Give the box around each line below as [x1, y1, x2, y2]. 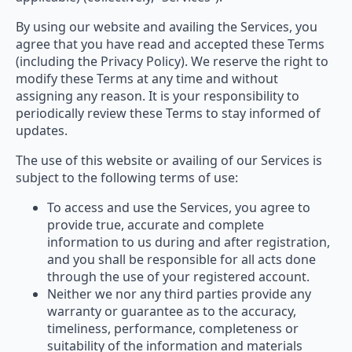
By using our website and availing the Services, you [16, 17, 317, 35]
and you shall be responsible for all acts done [47, 250, 316, 268]
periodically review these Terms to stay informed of [16, 104, 321, 122]
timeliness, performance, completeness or [47, 319, 299, 337]
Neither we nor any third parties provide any [47, 284, 311, 302]
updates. [16, 121, 68, 139]
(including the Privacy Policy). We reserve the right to [16, 52, 328, 70]
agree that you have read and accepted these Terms [16, 35, 324, 53]
